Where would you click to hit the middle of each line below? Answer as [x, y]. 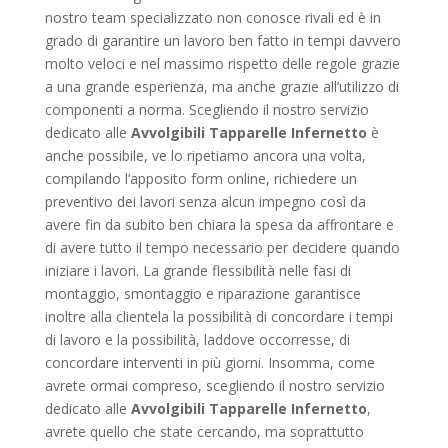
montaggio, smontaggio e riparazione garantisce [202, 293]
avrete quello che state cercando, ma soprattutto [204, 431]
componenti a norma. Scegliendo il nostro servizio [206, 109]
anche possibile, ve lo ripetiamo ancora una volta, [205, 155]
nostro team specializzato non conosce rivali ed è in [212, 17]
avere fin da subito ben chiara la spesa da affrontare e [219, 224]
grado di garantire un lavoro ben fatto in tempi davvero [222, 40]
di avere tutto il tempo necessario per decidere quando [222, 247]
